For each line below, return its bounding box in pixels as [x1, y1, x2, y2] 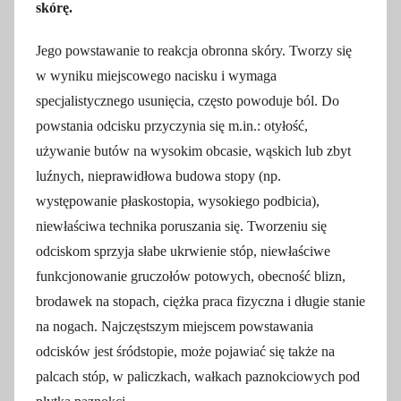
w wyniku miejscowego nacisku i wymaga [36, 68, 277, 83]
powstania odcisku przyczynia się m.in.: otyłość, [36, 118, 308, 133]
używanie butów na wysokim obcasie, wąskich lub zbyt [36, 143, 351, 158]
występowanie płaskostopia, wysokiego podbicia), [36, 193, 320, 209]
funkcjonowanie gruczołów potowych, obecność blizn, [36, 269, 346, 284]
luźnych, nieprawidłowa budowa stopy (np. [36, 168, 281, 183]
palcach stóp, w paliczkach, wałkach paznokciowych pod [36, 369, 360, 384]
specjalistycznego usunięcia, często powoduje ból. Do [36, 93, 339, 108]
